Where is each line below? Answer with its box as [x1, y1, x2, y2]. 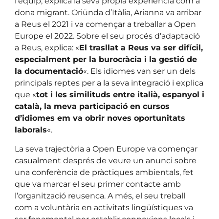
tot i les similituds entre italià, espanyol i [36, 90, 204, 100]
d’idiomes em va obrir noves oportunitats [15, 113, 185, 123]
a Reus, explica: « [15, 43, 79, 53]
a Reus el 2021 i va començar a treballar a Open [15, 20, 196, 29]
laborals [15, 125, 47, 135]
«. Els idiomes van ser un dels [83, 66, 196, 76]
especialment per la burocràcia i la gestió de [15, 55, 197, 65]
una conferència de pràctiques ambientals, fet [15, 167, 194, 177]
